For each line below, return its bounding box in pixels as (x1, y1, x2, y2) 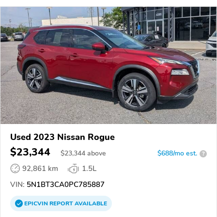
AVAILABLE (73, 200, 107, 208)
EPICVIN (24, 200, 49, 208)
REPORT (49, 200, 73, 208)
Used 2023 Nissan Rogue (10, 131, 115, 143)
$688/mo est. (157, 149, 197, 158)
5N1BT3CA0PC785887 (25, 180, 105, 190)
